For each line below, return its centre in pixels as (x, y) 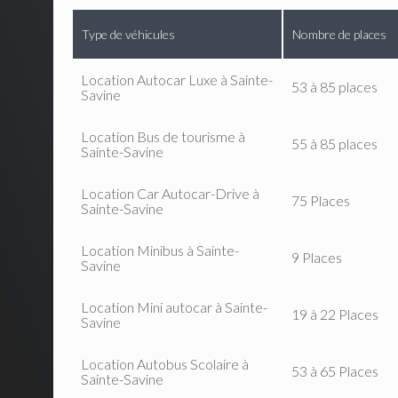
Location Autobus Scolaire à (164, 364)
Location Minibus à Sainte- (159, 251)
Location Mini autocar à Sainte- (174, 307)
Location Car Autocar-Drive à (170, 194)
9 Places (316, 258)
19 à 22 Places (334, 314)
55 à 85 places (334, 144)
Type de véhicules (128, 35)
